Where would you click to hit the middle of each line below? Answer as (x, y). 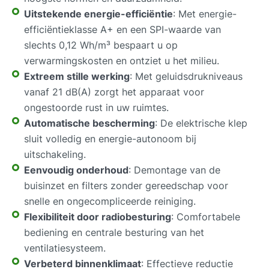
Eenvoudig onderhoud (76, 170)
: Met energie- (205, 14)
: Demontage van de (174, 170)
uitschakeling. (55, 154)
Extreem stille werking (77, 76)
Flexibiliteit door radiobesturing (98, 216)
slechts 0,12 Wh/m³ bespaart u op (101, 45)
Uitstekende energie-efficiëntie (98, 14)
